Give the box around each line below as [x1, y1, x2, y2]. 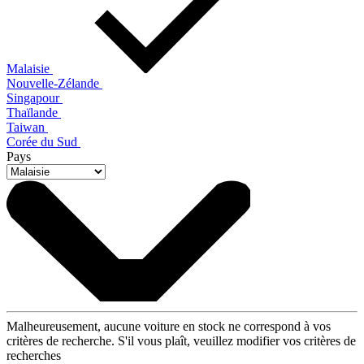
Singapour [6, 90, 63, 105]
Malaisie [6, 61, 53, 76]
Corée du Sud [6, 134, 80, 149]
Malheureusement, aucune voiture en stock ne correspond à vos [6, 318, 331, 333]
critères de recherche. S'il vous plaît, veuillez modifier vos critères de [6, 333, 356, 348]
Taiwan [6, 119, 48, 134]
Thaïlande [6, 105, 61, 119]
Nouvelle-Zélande [6, 76, 102, 90]
